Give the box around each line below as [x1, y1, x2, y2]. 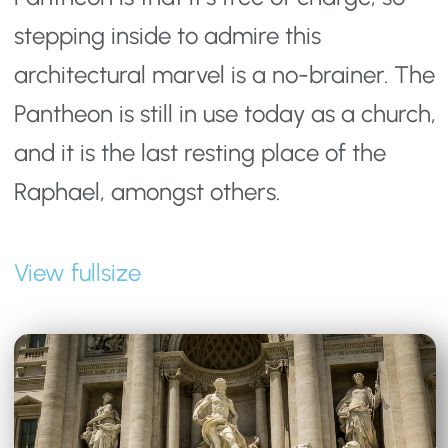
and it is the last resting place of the [14, 138, 386, 168]
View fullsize [14, 258, 141, 288]
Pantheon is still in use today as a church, [14, 99, 436, 129]
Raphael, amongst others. [14, 177, 280, 207]
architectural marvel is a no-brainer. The [14, 60, 435, 90]
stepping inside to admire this [14, 21, 321, 51]
